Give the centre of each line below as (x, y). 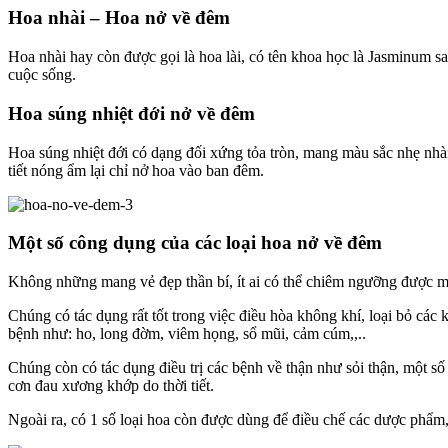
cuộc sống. (42, 75)
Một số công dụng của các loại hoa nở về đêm (195, 243)
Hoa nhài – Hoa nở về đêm (119, 18)
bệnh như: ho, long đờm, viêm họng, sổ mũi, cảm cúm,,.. (187, 333)
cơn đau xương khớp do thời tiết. (111, 385)
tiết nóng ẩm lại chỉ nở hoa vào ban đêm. (136, 170)
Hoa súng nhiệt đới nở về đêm (131, 113)
